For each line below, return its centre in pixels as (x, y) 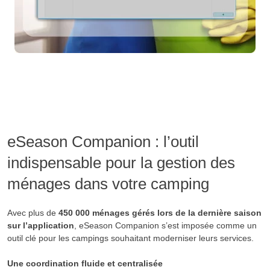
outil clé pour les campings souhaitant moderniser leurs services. (130, 238)
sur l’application (41, 225)
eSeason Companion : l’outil (103, 141)
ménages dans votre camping (108, 184)
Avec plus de (33, 212)
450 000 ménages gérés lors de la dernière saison (160, 212)
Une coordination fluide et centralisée (85, 264)
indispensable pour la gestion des (121, 162)
